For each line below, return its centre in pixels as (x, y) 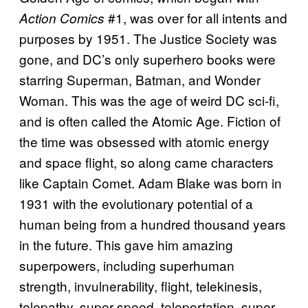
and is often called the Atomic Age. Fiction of (150, 120)
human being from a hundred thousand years (153, 223)
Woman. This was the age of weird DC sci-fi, (149, 100)
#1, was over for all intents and (198, 17)
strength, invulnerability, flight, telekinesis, (141, 285)
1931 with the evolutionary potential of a (136, 203)
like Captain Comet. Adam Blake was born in (151, 182)
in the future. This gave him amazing (126, 244)
